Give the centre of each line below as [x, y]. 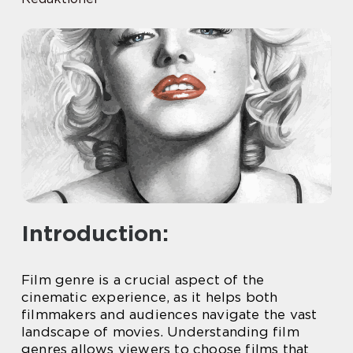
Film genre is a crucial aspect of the [143, 280]
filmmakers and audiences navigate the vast [169, 314]
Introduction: [95, 233]
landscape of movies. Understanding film [160, 332]
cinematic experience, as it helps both [150, 297]
